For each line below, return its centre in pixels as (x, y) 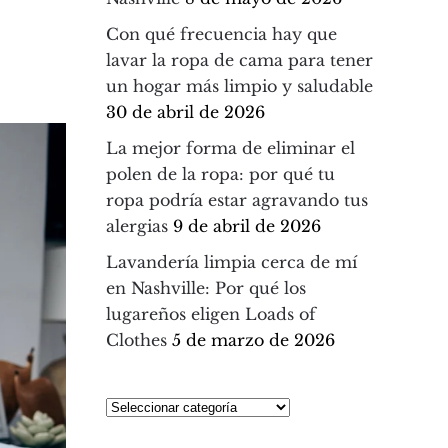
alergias (137, 226)
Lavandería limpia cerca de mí (231, 262)
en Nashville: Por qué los (206, 288)
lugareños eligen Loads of (211, 314)
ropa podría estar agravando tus (237, 200)
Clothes (136, 340)
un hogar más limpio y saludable (239, 86)
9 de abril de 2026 (247, 226)
